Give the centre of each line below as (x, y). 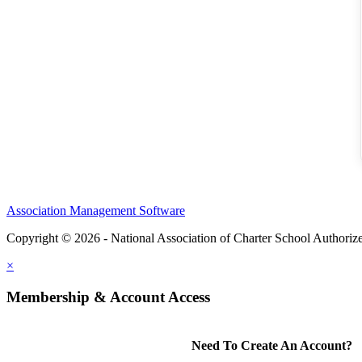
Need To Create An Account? (271, 345)
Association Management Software (96, 211)
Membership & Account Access (108, 297)
